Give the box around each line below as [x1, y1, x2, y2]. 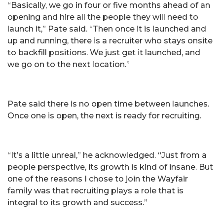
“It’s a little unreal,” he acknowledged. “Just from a [7, 150, 207, 160]
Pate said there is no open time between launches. [7, 99, 209, 109]
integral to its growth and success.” [7, 197, 147, 207]
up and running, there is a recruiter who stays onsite [7, 36, 213, 45]
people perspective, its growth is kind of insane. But [7, 162, 213, 172]
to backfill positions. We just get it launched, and [7, 47, 200, 57]
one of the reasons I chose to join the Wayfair [7, 174, 188, 184]
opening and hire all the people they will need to [7, 12, 198, 22]
